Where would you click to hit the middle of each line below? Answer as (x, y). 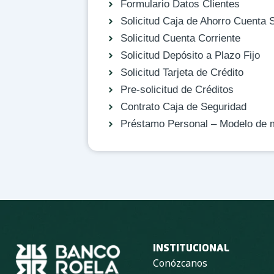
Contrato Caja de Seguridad (183, 107)
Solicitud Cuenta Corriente (180, 38)
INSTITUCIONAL (191, 249)
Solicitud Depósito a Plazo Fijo (190, 55)
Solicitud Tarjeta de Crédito (182, 72)
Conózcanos (180, 263)
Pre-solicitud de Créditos (177, 90)
